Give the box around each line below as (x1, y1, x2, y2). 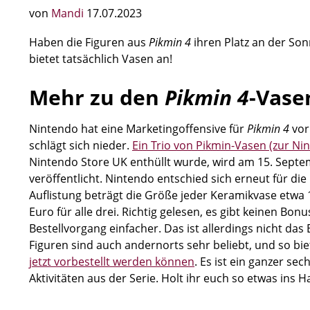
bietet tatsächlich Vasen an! (29, 51, 172, 66)
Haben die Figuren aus (29, 35, 149, 50)
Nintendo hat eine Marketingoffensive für (29, 121, 247, 136)
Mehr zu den (29, 83, 165, 111)
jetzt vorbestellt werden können (29, 254, 194, 269)
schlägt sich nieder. (29, 138, 132, 153)
